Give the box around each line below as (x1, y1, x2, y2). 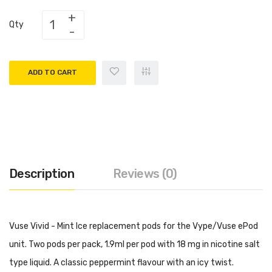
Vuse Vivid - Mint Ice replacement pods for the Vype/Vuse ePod (9, 220, 258, 231)
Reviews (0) (112, 166, 177, 181)
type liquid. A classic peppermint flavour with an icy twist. (9, 257, 234, 268)
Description (9, 166, 75, 181)
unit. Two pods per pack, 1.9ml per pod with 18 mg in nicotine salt (9, 239, 260, 250)
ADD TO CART (28, 68, 77, 77)
